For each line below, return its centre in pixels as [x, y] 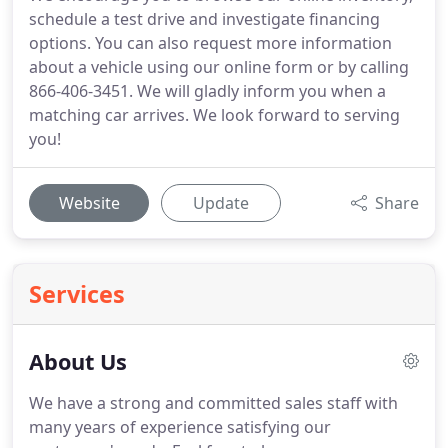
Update [221, 203]
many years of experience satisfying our [180, 427]
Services [77, 294]
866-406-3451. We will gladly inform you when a [207, 91]
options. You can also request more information [210, 43]
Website [89, 203]
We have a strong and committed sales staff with [213, 403]
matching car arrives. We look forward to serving [214, 115]
